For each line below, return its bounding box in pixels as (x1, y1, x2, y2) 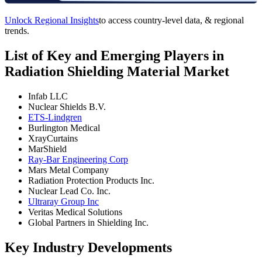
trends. (5, 26, 29, 36)
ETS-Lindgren (28, 112, 82, 123)
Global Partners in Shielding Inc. (28, 218, 149, 228)
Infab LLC (28, 91, 68, 102)
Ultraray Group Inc (28, 196, 99, 207)
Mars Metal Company (28, 165, 109, 175)
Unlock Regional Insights (5, 15, 99, 26)
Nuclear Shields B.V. (28, 102, 106, 112)
